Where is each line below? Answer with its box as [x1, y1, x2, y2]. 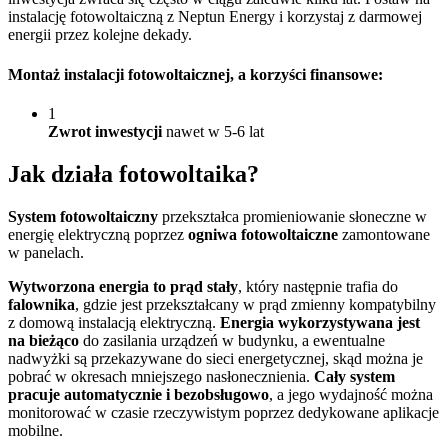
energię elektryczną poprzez [8, 225, 188, 243]
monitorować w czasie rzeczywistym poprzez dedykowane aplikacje [8, 403, 439, 421]
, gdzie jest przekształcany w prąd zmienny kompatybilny [75, 295, 436, 313]
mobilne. [8, 421, 63, 439]
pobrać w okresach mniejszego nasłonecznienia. [8, 367, 314, 385]
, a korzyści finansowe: [230, 65, 383, 83]
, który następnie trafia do [238, 277, 398, 295]
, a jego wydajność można [269, 385, 433, 403]
